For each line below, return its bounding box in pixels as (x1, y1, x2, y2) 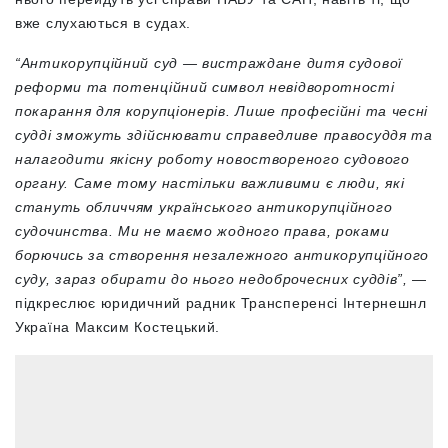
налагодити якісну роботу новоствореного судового (15, 150, 410, 167)
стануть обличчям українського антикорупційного (15, 198, 393, 215)
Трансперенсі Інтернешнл (240, 294, 427, 311)
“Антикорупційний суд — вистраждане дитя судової (15, 54, 402, 71)
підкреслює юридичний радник (15, 294, 241, 311)
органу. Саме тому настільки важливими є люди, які (15, 174, 405, 191)
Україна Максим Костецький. (15, 318, 221, 335)
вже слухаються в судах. (15, 14, 192, 31)
